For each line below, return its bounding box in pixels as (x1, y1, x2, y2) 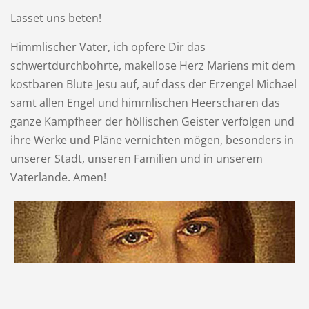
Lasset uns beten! (10, 10, 101, 26)
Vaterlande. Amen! (10, 169, 106, 185)
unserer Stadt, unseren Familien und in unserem (10, 150, 263, 166)
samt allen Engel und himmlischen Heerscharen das (10, 94, 280, 110)
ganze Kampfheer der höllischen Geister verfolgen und (10, 113, 295, 129)
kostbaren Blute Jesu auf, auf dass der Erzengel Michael (10, 76, 297, 92)
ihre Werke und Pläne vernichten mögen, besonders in (10, 132, 294, 148)
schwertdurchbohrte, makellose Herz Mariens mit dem (10, 57, 295, 73)
